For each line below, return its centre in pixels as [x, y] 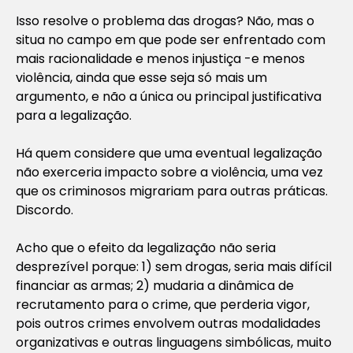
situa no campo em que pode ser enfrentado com [171, 39]
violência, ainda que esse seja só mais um [141, 77]
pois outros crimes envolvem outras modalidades [168, 323]
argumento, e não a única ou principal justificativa [169, 96]
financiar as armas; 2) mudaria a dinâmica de [155, 285]
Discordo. [45, 210]
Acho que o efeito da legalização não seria [146, 247]
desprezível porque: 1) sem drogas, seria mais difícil [174, 266]
